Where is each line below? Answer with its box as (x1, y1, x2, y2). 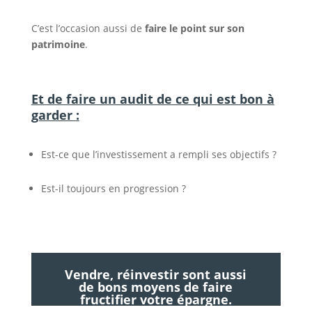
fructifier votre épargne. (79, 291, 232, 308)
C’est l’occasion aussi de (31, 21, 145, 35)
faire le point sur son (144, 21, 244, 35)
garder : (31, 106, 79, 123)
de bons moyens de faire (79, 279, 233, 295)
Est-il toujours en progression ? (40, 181, 186, 195)
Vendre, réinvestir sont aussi (65, 266, 247, 283)
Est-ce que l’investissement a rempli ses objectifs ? (40, 147, 276, 161)
